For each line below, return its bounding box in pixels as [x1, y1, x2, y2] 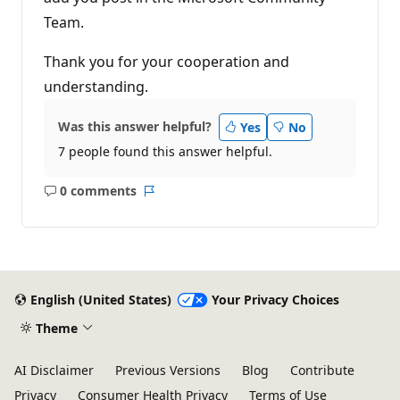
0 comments [59, 182, 137, 200]
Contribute [290, 362, 354, 379]
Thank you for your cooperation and [44, 51, 289, 71]
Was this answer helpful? [58, 118, 212, 136]
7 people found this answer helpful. [58, 143, 272, 160]
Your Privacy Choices [211, 291, 339, 309]
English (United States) [29, 291, 171, 309]
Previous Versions [115, 362, 221, 379]
